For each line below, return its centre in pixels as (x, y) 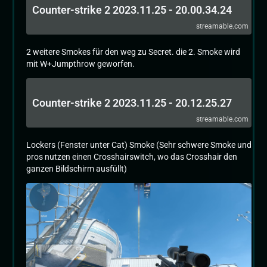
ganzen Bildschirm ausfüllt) (77, 169)
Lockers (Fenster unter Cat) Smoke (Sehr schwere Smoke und (139, 145)
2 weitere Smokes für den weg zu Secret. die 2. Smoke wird (133, 52)
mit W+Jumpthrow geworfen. (80, 64)
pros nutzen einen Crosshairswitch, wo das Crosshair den (132, 157)
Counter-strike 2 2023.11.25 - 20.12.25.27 (132, 103)
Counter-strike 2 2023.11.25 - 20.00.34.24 (132, 10)
